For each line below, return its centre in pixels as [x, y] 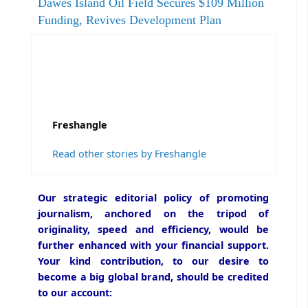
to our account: [75, 292]
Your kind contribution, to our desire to [153, 261]
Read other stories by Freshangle [129, 153]
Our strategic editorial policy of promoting [153, 197]
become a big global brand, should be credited [153, 276]
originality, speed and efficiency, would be [153, 229]
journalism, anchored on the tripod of [153, 213]
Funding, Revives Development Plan [130, 20]
